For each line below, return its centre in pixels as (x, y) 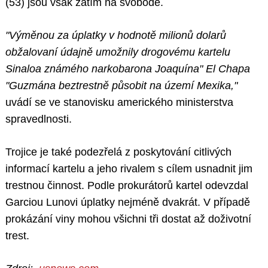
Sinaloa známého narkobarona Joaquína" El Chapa (128, 69)
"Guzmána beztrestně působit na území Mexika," (121, 86)
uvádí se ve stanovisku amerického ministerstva (119, 103)
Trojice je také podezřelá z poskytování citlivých (118, 152)
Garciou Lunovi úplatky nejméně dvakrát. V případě (128, 202)
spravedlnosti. (39, 119)
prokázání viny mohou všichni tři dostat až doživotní (128, 219)
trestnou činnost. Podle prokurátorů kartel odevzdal (127, 186)
